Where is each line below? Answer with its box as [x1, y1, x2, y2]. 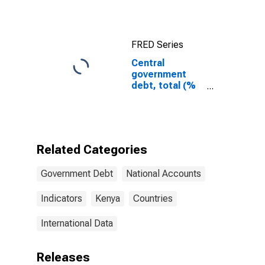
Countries [133, 193, 173, 204]
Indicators [41, 193, 82, 204]
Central [131, 57, 164, 69]
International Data [41, 218, 113, 229]
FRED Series [131, 39, 183, 50]
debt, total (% [131, 80, 196, 91]
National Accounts [126, 168, 201, 179]
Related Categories [37, 143, 147, 157]
